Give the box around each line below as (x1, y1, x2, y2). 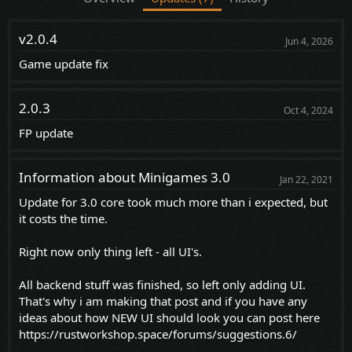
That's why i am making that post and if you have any (19, 293, 307, 309)
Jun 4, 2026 (285, 35, 333, 48)
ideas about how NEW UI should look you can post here (19, 310, 320, 325)
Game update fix (19, 56, 108, 71)
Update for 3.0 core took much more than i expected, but (19, 194, 328, 210)
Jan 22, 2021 (280, 173, 333, 186)
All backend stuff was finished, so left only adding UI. (19, 277, 306, 292)
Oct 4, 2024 (284, 104, 333, 117)
